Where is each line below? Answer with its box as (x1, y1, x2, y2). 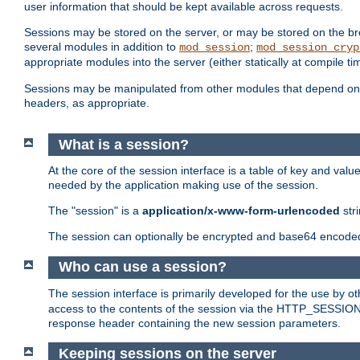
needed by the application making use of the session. (48, 178, 318, 192)
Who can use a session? (58, 259, 227, 276)
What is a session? (58, 136, 189, 153)
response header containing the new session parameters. (48, 316, 341, 329)
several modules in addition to (24, 40, 179, 54)
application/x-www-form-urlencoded (142, 204, 340, 218)
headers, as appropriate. (24, 96, 149, 110)
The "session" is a (48, 204, 142, 218)
